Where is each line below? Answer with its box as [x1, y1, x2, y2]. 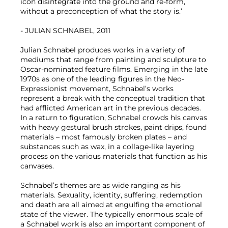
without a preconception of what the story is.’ [20, 6, 182, 16]
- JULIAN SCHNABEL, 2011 [20, 25, 110, 35]
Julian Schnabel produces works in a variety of [20, 45, 185, 54]
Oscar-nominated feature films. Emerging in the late [20, 64, 208, 74]
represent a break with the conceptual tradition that [20, 93, 205, 103]
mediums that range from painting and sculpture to [20, 54, 206, 64]
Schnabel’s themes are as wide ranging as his [20, 180, 181, 190]
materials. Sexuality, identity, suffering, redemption [20, 190, 202, 199]
